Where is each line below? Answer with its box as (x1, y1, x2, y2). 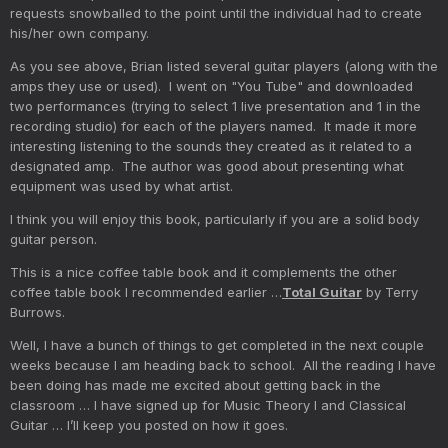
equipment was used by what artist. (10, 177, 241, 194)
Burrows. (10, 303, 65, 320)
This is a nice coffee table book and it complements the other (10, 263, 397, 280)
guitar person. (10, 230, 97, 247)
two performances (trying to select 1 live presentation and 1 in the (10, 97, 421, 114)
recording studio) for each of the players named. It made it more (10, 117, 417, 134)
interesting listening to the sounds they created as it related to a (10, 137, 412, 154)
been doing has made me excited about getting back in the (10, 376, 381, 393)
